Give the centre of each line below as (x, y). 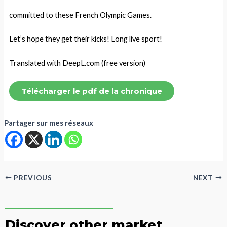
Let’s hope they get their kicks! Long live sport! (85, 39)
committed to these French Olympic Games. (80, 15)
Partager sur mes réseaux (48, 123)
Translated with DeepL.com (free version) (77, 63)
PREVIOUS (32, 178)
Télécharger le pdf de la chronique (91, 91)
